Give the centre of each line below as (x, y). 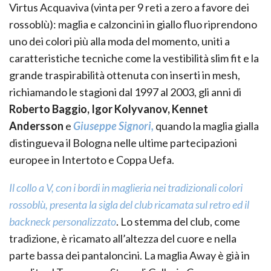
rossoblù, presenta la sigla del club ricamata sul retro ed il (129, 205)
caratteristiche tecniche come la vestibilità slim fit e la (134, 58)
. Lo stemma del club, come (178, 222)
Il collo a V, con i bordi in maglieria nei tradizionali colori (126, 188)
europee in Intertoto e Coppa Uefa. (92, 160)
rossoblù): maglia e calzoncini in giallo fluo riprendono (133, 24)
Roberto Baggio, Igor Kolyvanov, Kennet (109, 109)
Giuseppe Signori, (113, 126)
